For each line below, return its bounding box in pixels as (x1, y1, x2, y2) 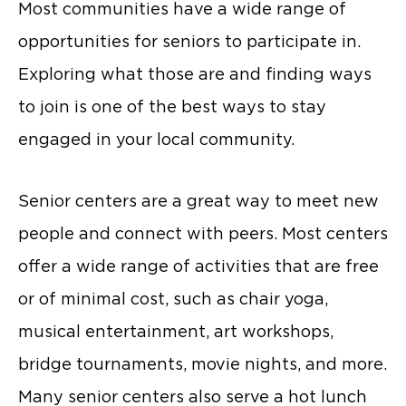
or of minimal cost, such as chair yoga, (18, 288, 328, 308)
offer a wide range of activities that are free (18, 256, 379, 275)
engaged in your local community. (18, 130, 295, 150)
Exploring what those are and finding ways (18, 64, 372, 84)
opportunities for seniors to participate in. (18, 32, 361, 52)
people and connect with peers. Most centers (18, 223, 388, 243)
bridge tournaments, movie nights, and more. (18, 353, 387, 373)
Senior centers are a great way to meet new (18, 190, 379, 210)
